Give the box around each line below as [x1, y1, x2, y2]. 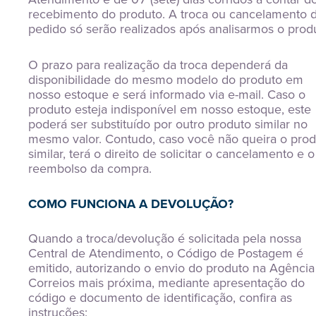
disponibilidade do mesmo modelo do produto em [28, 71, 303, 89]
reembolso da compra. [28, 159, 152, 178]
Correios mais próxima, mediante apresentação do [28, 274, 305, 292]
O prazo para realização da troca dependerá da [28, 56, 288, 74]
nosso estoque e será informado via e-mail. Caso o [28, 85, 305, 104]
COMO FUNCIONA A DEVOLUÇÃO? [28, 195, 233, 213]
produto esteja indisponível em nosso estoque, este [28, 100, 311, 119]
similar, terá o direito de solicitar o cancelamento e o [28, 145, 315, 163]
